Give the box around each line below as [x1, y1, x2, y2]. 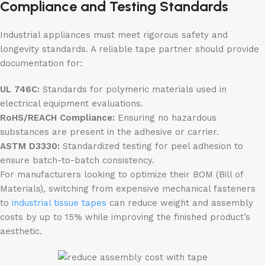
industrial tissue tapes [12, 198, 106, 209]
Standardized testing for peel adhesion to [60, 141, 243, 152]
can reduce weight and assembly [106, 198, 253, 209]
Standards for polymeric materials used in [40, 84, 227, 95]
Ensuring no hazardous [115, 112, 216, 124]
